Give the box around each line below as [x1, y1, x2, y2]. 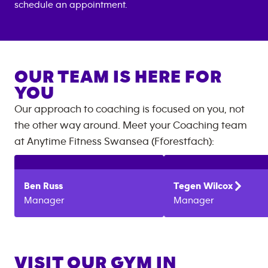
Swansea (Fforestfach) [104, 136, 212, 147]
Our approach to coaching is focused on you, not [14, 104, 245, 115]
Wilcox [203, 181, 233, 191]
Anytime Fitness [27, 136, 104, 147]
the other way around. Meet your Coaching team [14, 120, 247, 131]
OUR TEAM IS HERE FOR [14, 68, 222, 86]
